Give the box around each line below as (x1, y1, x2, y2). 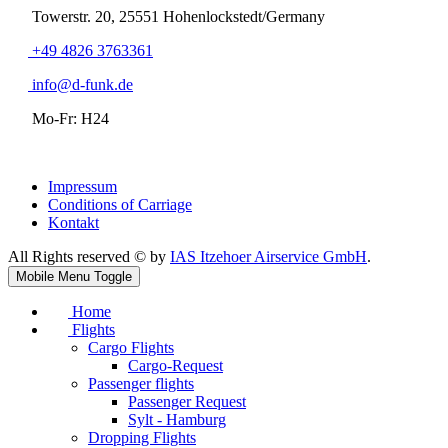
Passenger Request (128, 393, 246, 411)
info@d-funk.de (28, 76, 133, 94)
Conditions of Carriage (48, 196, 192, 214)
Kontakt (48, 214, 99, 232)
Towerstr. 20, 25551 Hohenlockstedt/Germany (28, 8, 325, 26)
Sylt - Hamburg (128, 411, 226, 429)
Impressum (48, 178, 117, 196)
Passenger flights (88, 375, 194, 393)
